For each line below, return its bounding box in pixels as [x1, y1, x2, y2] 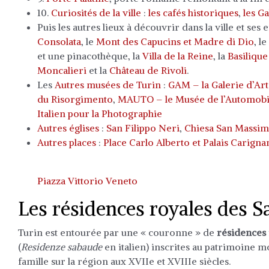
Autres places [37, 136, 96, 148]
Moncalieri [37, 64, 86, 76]
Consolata [37, 35, 81, 47]
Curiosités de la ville [51, 7, 141, 19]
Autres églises [37, 122, 99, 134]
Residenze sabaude [21, 241, 102, 253]
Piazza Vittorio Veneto [37, 175, 138, 187]
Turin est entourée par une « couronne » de [18, 226, 217, 238]
